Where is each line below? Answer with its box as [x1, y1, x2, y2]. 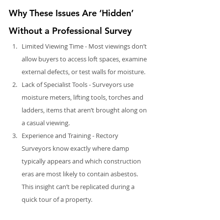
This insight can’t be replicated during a [22, 182, 136, 191]
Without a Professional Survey [9, 25, 132, 36]
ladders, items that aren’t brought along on [22, 105, 148, 114]
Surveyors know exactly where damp [22, 143, 131, 153]
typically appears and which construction [22, 156, 142, 165]
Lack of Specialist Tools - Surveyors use [22, 80, 135, 89]
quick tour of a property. [22, 194, 92, 204]
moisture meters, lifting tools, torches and [22, 92, 145, 102]
